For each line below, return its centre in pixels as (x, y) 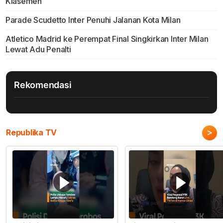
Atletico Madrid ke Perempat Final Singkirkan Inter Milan (107, 39)
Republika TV (32, 133)
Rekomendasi (43, 85)
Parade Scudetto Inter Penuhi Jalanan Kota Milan (93, 20)
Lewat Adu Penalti (38, 50)
